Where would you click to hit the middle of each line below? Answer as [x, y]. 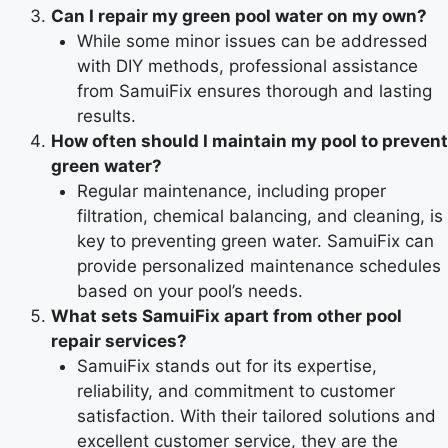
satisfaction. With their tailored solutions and [256, 416]
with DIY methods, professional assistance [247, 66]
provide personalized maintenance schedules [258, 266]
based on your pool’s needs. [189, 291]
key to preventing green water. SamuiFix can [255, 241]
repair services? [119, 341]
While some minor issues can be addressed [252, 41]
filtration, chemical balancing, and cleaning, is [259, 216]
